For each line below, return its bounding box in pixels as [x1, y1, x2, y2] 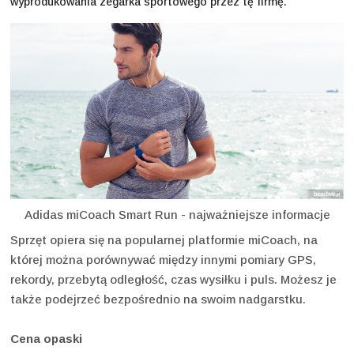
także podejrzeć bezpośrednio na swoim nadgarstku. [10, 292, 306, 307]
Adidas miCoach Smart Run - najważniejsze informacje [24, 208, 330, 222]
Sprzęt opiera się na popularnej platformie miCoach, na [10, 233, 318, 247]
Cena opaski [10, 332, 82, 346]
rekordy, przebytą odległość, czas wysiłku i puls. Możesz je [10, 273, 337, 287]
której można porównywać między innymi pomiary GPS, [10, 253, 316, 267]
